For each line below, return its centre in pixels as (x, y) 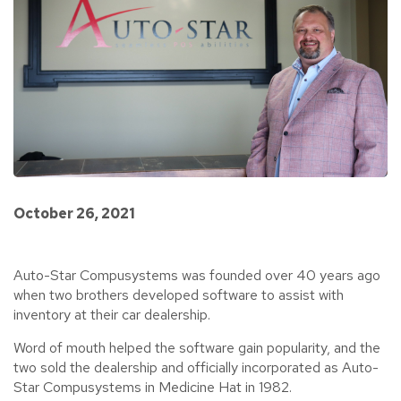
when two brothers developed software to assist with (179, 294)
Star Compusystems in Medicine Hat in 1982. (153, 387)
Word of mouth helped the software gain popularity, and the (197, 347)
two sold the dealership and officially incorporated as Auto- (196, 367)
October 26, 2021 (74, 213)
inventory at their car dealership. (112, 314)
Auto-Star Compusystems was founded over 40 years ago (197, 275)
